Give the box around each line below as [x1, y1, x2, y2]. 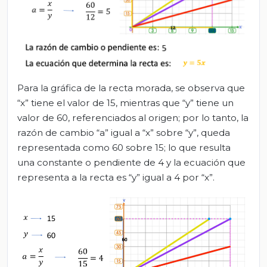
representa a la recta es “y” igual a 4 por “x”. [17, 172, 215, 184]
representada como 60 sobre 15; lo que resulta [17, 142, 231, 154]
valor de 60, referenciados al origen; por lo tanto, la [17, 112, 249, 124]
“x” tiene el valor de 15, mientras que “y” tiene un [17, 97, 234, 109]
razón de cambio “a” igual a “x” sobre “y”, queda [17, 127, 230, 139]
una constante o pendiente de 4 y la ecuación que [17, 157, 246, 169]
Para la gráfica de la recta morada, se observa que [17, 82, 245, 94]
